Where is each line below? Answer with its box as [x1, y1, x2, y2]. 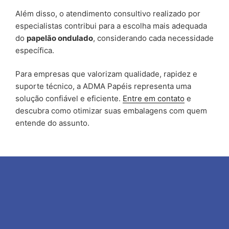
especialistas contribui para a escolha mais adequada [15, 20, 207, 31]
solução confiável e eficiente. [15, 94, 123, 104]
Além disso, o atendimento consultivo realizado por [15, 8, 200, 18]
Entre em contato [123, 94, 185, 104]
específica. [15, 45, 54, 55]
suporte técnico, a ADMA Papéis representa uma [15, 81, 191, 91]
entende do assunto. [15, 118, 89, 128]
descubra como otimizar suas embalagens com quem [15, 106, 207, 116]
